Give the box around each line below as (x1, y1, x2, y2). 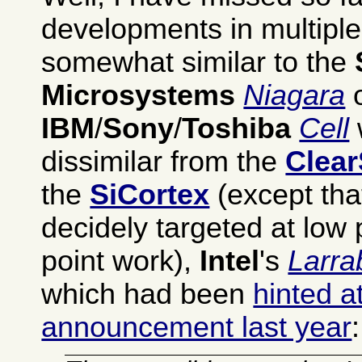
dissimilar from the (41, 145, 286, 179)
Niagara (243, 79, 346, 112)
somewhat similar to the (41, 46, 356, 79)
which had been (41, 278, 254, 311)
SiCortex (90, 179, 210, 212)
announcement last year (41, 311, 352, 344)
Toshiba (182, 112, 292, 145)
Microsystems (41, 79, 236, 112)
